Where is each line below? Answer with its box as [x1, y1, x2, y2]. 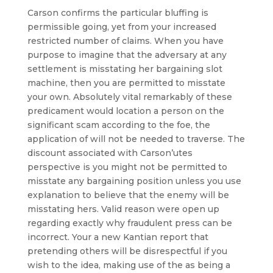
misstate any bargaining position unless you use [27, 175, 241, 186]
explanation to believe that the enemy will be [27, 190, 229, 200]
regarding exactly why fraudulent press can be [27, 218, 232, 229]
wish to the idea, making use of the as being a [27, 260, 230, 271]
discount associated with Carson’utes [27, 147, 193, 158]
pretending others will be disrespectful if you [27, 246, 227, 257]
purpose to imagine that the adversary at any [27, 49, 227, 60]
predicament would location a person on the [27, 105, 224, 116]
